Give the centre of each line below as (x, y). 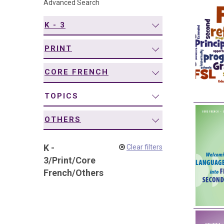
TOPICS (61, 96)
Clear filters (144, 147)
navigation (48, 11)
